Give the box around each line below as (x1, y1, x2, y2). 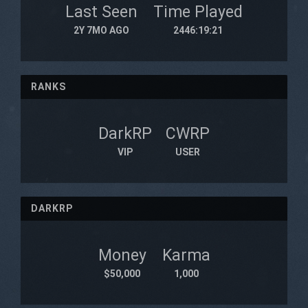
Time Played (153, 3, 243, 21)
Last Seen (65, 3, 137, 21)
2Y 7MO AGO (74, 25, 129, 36)
